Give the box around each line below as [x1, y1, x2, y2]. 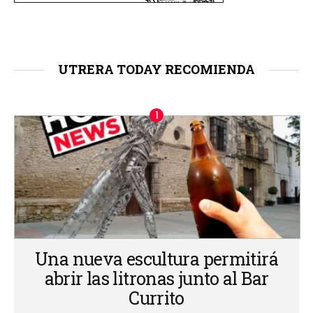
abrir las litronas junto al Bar [44, 267, 269, 291]
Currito [129, 286, 184, 310]
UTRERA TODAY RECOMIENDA [58, 61, 255, 78]
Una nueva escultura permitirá [35, 247, 278, 271]
